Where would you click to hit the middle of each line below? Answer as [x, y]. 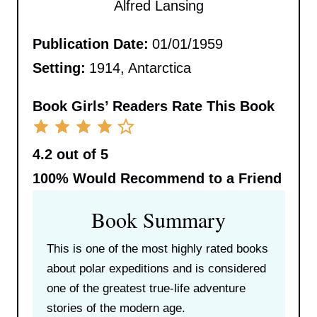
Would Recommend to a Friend [175, 178]
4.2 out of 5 [70, 154]
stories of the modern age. [116, 308]
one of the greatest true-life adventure [146, 288]
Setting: [59, 68]
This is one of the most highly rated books [157, 248]
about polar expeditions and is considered [156, 268]
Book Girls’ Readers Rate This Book [153, 106]
